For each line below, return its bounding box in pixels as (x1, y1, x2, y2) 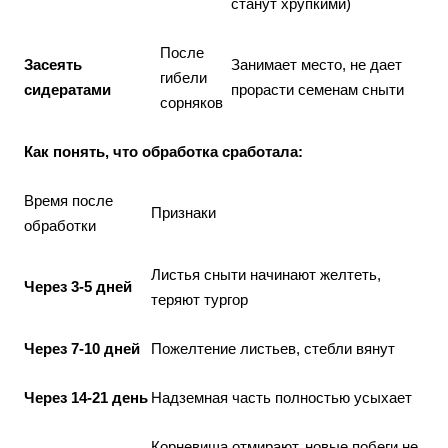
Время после (24, 191, 113, 209)
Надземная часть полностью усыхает (151, 388, 412, 406)
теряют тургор (151, 290, 248, 308)
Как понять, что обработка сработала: (24, 142, 303, 160)
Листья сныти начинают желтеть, (151, 265, 381, 283)
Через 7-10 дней (24, 339, 140, 357)
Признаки (151, 203, 216, 221)
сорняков (160, 93, 223, 111)
